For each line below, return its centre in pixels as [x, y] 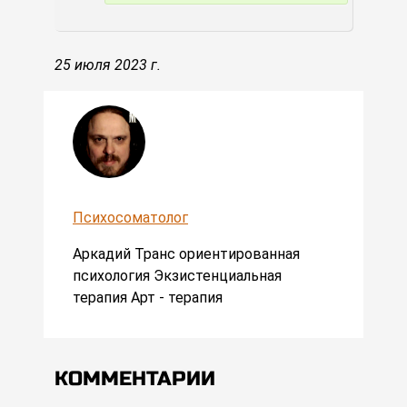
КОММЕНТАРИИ [135, 379]
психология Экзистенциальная [177, 276]
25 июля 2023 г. [108, 65]
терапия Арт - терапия [148, 298]
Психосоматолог [130, 218]
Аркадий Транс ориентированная [186, 254]
